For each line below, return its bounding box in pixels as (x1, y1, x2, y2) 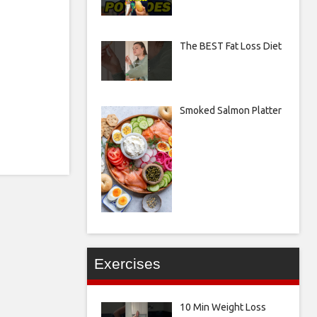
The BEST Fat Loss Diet (179, 40, 282, 52)
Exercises (94, 255, 161, 272)
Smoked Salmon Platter (179, 105, 282, 117)
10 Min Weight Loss (179, 301, 266, 313)
